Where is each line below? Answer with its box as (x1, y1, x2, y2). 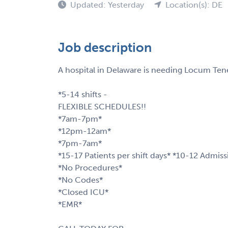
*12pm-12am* (58, 126, 111, 136)
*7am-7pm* (58, 113, 102, 124)
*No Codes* (58, 175, 103, 185)
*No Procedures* (58, 162, 122, 173)
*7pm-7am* (58, 138, 102, 148)
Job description (58, 39, 152, 55)
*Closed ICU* (58, 187, 108, 197)
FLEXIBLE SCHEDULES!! (58, 101, 146, 111)
